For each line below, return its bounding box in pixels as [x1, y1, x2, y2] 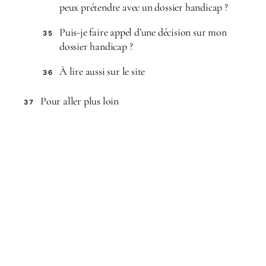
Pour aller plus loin [40, 94, 119, 107]
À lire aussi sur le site [59, 65, 145, 78]
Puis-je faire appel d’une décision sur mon [59, 26, 227, 39]
